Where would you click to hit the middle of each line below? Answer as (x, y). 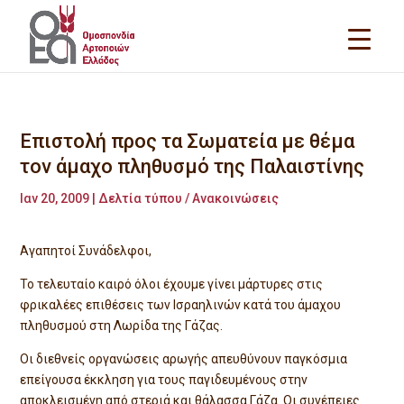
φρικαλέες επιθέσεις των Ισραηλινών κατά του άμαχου (181, 305)
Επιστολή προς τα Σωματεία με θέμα (188, 141)
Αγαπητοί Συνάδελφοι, (86, 251)
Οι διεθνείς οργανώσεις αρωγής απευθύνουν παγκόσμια (184, 359)
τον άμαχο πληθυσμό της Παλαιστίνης (193, 166)
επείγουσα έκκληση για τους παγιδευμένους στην (164, 380)
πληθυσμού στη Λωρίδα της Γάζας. (122, 326)
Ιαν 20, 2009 (55, 198)
